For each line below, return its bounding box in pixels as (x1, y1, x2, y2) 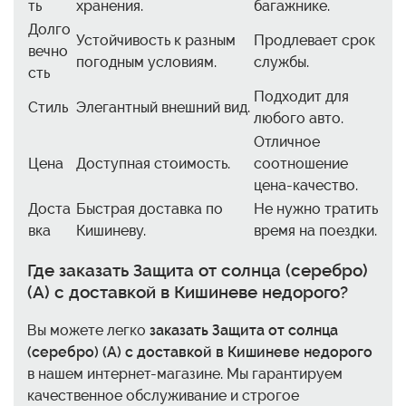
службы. (254, 53, 309, 71)
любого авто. (254, 109, 343, 127)
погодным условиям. (76, 53, 217, 71)
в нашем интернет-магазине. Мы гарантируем (27, 365, 343, 383)
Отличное (254, 132, 320, 150)
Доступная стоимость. (76, 154, 230, 172)
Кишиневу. (76, 221, 146, 239)
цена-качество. (254, 176, 358, 194)
